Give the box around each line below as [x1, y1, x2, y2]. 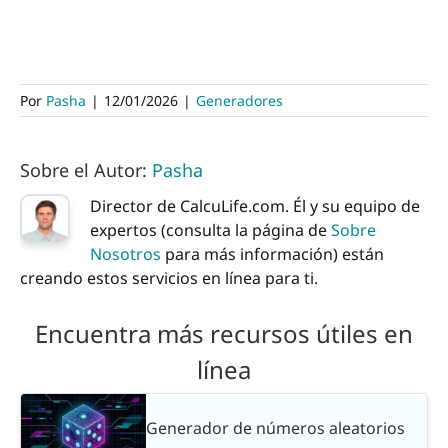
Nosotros [90, 242, 161, 265]
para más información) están [161, 242, 384, 265]
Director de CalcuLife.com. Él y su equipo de [90, 194, 420, 217]
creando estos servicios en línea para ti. [20, 266, 318, 289]
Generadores [196, 90, 283, 110]
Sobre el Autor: [20, 157, 152, 182]
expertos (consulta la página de [90, 218, 331, 241]
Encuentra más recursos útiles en [35, 317, 413, 351]
